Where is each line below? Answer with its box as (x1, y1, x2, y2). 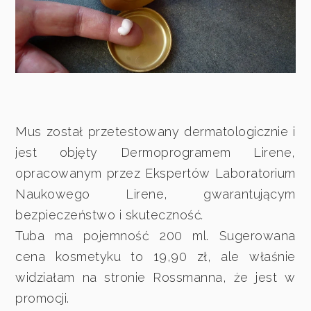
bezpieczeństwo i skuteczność (15, 207, 202, 222)
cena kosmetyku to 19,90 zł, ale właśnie (15, 249, 296, 264)
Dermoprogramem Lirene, (120, 144, 296, 160)
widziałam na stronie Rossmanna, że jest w (15, 269, 296, 285)
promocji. (15, 290, 69, 305)
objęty (59, 144, 98, 160)
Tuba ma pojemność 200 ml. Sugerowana (15, 228, 296, 243)
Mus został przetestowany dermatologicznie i (15, 124, 296, 139)
